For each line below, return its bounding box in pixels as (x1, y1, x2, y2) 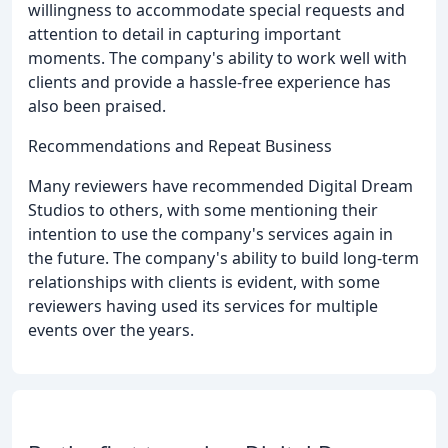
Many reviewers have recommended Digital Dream (28, 175, 413, 198)
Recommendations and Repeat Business (28, 135, 332, 158)
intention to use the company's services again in (28, 223, 393, 246)
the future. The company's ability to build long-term (28, 247, 419, 270)
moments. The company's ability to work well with (28, 47, 407, 70)
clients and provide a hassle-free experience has (28, 71, 391, 94)
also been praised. (28, 95, 166, 118)
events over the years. (28, 319, 194, 342)
